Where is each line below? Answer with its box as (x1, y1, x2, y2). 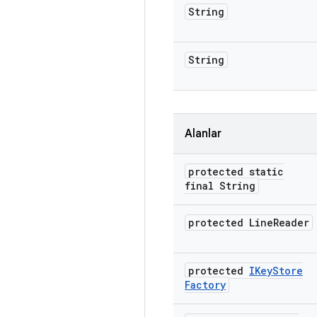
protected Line (188, 216, 273, 229)
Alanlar (185, 127, 221, 141)
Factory (185, 278, 226, 292)
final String (185, 179, 255, 192)
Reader (273, 216, 309, 229)
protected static (188, 165, 284, 178)
